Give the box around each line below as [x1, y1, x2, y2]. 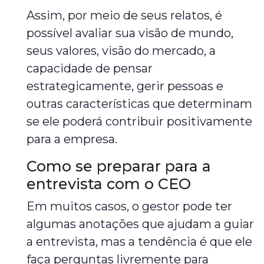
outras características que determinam [27, 97, 253, 111]
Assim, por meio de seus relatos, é [27, 8, 223, 22]
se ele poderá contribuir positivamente [27, 114, 253, 128]
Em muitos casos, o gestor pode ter [27, 199, 233, 213]
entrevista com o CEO [27, 175, 192, 193]
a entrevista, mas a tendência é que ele [27, 235, 253, 249]
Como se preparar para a [27, 157, 212, 175]
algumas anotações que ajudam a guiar [27, 217, 255, 231]
